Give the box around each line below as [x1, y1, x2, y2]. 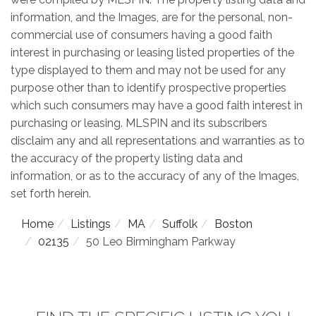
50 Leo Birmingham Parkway [86, 234, 236, 248]
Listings [71, 217, 111, 231]
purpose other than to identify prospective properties [11, 80, 286, 95]
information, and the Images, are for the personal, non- [11, 10, 293, 24]
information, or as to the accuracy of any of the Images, [11, 169, 299, 183]
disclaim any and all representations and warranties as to [11, 133, 305, 147]
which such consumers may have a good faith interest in [11, 98, 303, 112]
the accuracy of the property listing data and [11, 151, 243, 165]
